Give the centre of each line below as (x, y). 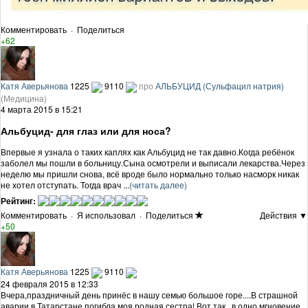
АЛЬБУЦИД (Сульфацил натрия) (220, 86)
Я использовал (106, 215)
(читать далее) (158, 185)
